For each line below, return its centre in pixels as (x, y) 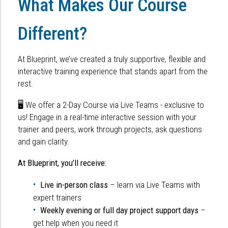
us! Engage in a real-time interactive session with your (107, 117)
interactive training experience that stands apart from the (113, 72)
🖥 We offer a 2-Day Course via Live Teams (88, 105)
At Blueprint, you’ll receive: (62, 163)
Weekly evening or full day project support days (119, 210)
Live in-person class (74, 185)
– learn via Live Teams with (154, 185)
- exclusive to (182, 105)
